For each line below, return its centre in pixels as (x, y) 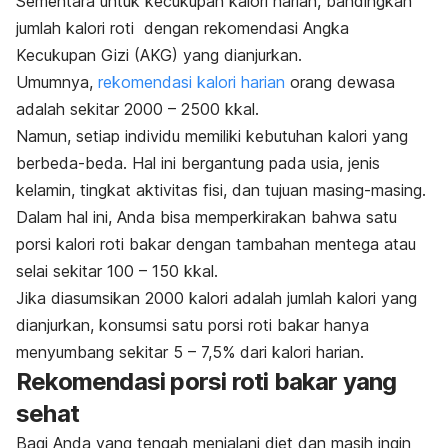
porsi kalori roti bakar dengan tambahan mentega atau (216, 244)
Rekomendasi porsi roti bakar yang (206, 382)
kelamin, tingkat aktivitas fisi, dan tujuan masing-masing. (223, 190)
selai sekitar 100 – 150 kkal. (117, 271)
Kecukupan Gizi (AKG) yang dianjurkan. (159, 55)
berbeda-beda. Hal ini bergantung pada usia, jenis (198, 163)
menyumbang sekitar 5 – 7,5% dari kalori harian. (192, 352)
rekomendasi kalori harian (191, 82)
